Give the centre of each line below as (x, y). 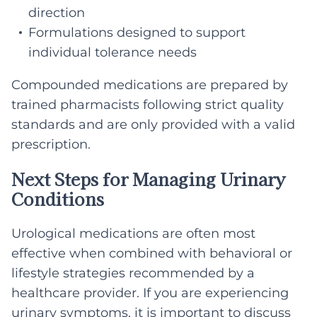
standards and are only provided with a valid (153, 124)
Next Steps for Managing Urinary (148, 178)
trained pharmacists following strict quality (148, 104)
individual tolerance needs (113, 52)
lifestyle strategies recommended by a (133, 273)
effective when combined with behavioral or (152, 253)
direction (57, 12)
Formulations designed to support (137, 32)
